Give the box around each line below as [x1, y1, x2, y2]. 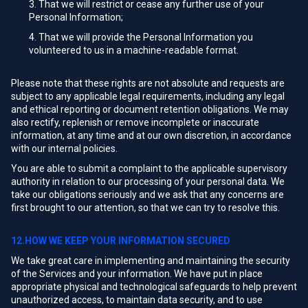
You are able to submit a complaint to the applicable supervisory [11, 163, 287, 174]
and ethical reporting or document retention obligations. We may [11, 104, 289, 115]
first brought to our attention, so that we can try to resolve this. [11, 202, 280, 213]
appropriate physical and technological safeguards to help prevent [11, 281, 297, 292]
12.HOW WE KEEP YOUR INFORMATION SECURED [11, 235, 230, 246]
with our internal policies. [11, 143, 118, 154]
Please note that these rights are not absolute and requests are [11, 78, 285, 89]
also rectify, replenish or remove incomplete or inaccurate [11, 117, 259, 128]
